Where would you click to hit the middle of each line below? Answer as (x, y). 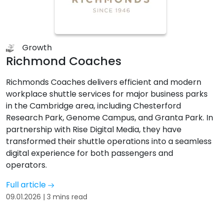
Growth (37, 48)
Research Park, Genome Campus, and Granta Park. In (110, 118)
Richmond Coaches (64, 61)
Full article (27, 185)
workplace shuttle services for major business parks (107, 94)
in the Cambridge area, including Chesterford (93, 106)
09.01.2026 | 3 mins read (47, 197)
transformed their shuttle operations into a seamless (109, 141)
